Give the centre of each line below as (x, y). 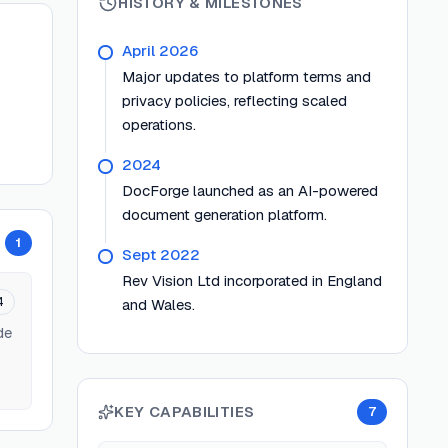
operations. (159, 124)
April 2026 (160, 50)
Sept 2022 (161, 254)
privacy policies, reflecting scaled (235, 100)
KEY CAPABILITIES (184, 411)
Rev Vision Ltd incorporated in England (252, 280)
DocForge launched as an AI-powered (250, 190)
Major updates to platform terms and (247, 76)
